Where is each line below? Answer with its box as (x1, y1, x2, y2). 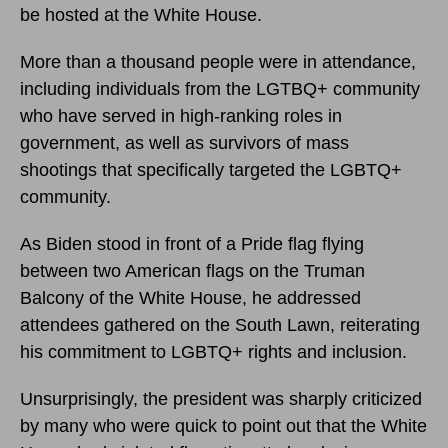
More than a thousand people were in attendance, (20, 51, 416, 72)
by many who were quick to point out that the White (20, 415, 427, 436)
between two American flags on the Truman (20, 260, 365, 281)
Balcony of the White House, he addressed (20, 287, 361, 308)
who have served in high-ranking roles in (20, 105, 342, 126)
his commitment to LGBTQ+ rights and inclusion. (20, 341, 407, 362)
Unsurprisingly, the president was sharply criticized (20, 388, 422, 409)
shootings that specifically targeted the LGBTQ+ (20, 159, 402, 180)
